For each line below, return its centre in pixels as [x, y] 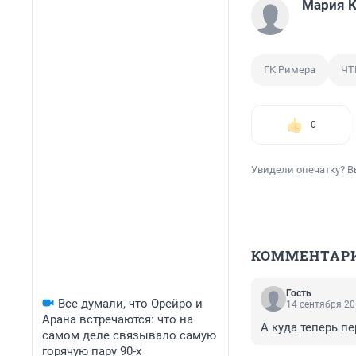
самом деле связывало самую [129, 335]
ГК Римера [290, 70]
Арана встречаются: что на [118, 319]
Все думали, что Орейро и [130, 304]
